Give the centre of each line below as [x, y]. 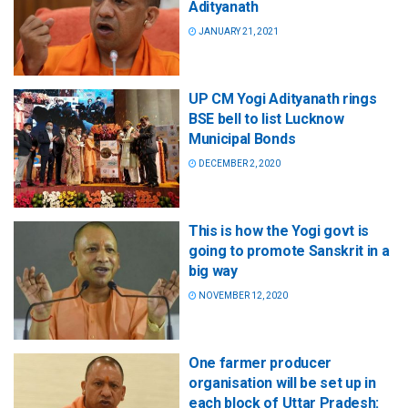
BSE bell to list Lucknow [266, 118]
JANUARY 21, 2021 [238, 31]
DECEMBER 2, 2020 [239, 163]
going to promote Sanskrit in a [289, 250]
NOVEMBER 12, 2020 [242, 295]
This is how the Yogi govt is [279, 230]
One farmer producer [260, 363]
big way [213, 270]
